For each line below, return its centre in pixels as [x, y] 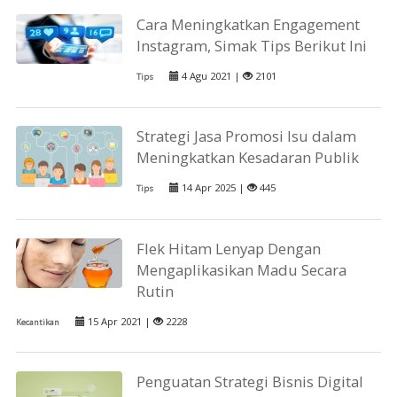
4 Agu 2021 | [211, 76]
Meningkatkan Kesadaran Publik [248, 158]
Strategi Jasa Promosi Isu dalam [247, 136]
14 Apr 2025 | [214, 188]
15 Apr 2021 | [119, 321]
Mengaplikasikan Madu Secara [242, 269]
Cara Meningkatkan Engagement [249, 25]
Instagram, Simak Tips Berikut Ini [252, 46]
